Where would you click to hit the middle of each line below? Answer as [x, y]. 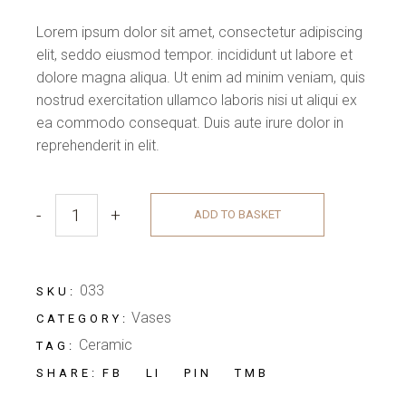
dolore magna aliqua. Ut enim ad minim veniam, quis [201, 78]
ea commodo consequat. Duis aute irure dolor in [190, 123]
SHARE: [67, 373]
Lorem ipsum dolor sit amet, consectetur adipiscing [200, 33]
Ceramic [105, 345]
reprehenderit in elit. [98, 146]
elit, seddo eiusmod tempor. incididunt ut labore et [195, 55]
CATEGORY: [82, 319]
